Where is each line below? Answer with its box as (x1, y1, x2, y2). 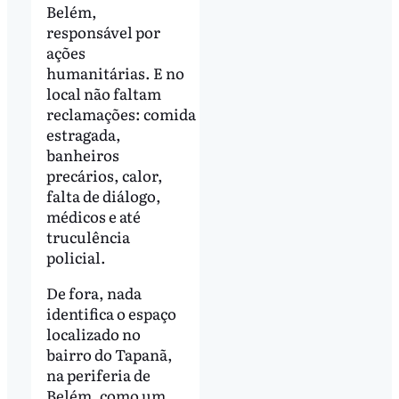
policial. (45, 246, 106, 269)
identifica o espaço (45, 302, 176, 325)
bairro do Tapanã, (45, 343, 173, 366)
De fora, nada (45, 281, 142, 305)
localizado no (45, 322, 141, 346)
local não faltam (45, 82, 161, 105)
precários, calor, (45, 164, 163, 187)
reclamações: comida (45, 102, 196, 126)
